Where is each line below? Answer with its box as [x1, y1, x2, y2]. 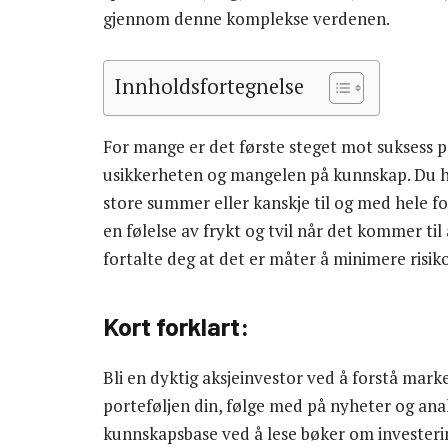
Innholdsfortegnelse [114, 72, 304, 100]
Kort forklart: [103, 310, 249, 342]
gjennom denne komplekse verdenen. [103, 7, 390, 31]
